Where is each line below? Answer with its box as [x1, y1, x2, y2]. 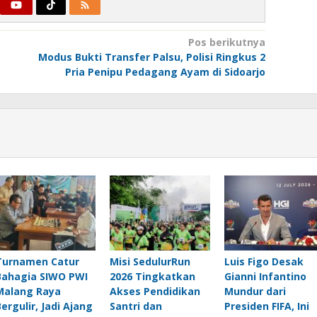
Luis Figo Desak [224, 255, 304, 269]
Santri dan [109, 299, 162, 313]
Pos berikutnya [188, 35, 265, 50]
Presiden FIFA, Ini [224, 299, 309, 313]
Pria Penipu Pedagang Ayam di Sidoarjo [64, 65, 265, 79]
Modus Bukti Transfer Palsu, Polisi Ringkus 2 [38, 50, 265, 64]
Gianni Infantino [224, 270, 306, 284]
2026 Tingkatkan [109, 270, 195, 284]
